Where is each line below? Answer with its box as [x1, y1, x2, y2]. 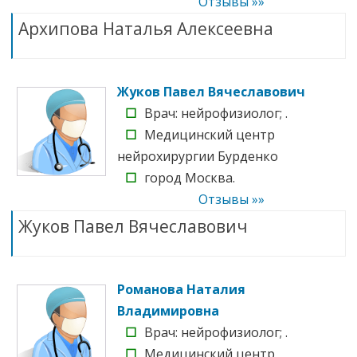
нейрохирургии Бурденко [117, 147, 278, 165]
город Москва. [144, 168, 235, 186]
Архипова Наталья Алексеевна [18, 17, 273, 40]
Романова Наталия [117, 280, 245, 298]
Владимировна [117, 301, 219, 320]
